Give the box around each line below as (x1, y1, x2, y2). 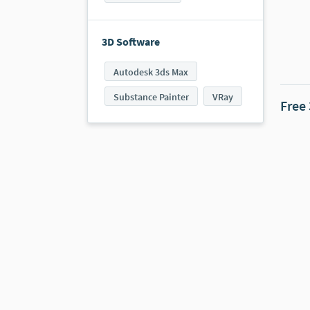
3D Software (102, 35, 160, 49)
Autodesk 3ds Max (113, 66, 188, 79)
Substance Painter (113, 91, 189, 104)
